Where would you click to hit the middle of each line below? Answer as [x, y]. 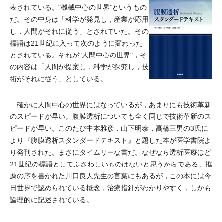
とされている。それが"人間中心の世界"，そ [78, 55]
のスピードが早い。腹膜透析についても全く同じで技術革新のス [111, 116]
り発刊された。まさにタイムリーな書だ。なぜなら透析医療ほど [111, 152]
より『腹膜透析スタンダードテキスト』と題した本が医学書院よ [111, 140]
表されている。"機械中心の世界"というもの [78, 7]
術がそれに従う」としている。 [58, 79]
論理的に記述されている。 [52, 200]
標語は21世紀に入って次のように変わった [76, 43]
